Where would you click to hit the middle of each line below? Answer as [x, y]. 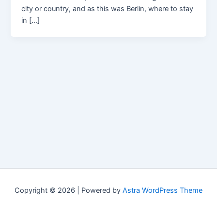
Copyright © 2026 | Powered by [69, 190]
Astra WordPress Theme [163, 190]
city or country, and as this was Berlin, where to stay [108, 8]
